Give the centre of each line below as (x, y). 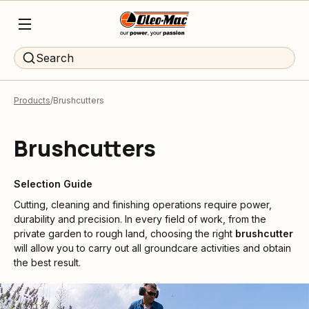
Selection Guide (53, 184)
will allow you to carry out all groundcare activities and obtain (152, 248)
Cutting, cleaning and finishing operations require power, (143, 204)
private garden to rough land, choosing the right (124, 233)
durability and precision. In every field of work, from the (140, 219)
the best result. (47, 262)
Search (55, 58)
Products (32, 100)
